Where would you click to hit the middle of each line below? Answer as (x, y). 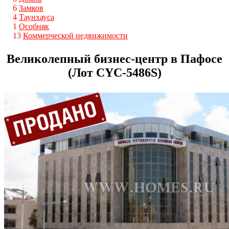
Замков (31, 8)
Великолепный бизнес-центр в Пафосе (114, 59)
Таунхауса (37, 17)
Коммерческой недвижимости (75, 35)
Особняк (34, 26)
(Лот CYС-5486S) (114, 72)
